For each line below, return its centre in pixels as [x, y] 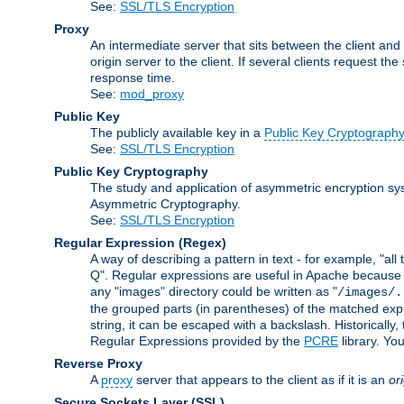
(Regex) [202, 242]
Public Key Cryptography [131, 171]
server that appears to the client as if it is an [261, 379]
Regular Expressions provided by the [197, 340]
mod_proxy [152, 93]
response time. [133, 77]
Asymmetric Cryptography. [165, 203]
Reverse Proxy [98, 363]
